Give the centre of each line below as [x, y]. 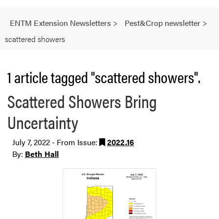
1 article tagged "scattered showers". [104, 76]
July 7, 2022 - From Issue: [56, 142]
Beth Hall [42, 153]
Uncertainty [43, 121]
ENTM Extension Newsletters [60, 23]
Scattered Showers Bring [82, 100]
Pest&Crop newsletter [163, 23]
